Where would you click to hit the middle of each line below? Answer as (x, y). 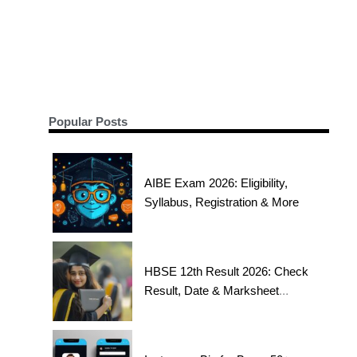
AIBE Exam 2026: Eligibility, (216, 183)
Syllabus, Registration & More (222, 202)
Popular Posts (88, 122)
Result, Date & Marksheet (212, 291)
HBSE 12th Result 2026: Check (227, 272)
